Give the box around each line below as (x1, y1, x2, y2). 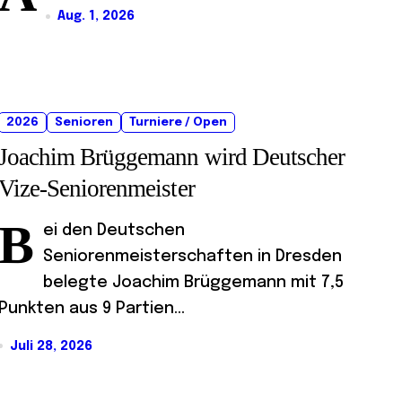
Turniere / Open (129, 116, 227, 128)
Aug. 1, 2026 (57, 10, 135, 22)
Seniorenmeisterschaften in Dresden (43, 248, 342, 265)
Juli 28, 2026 (10, 339, 92, 353)
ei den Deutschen (43, 222, 185, 239)
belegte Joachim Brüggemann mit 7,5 (43, 274, 344, 291)
